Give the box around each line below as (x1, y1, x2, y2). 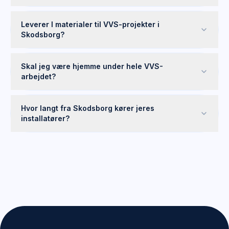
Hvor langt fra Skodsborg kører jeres (21, 104, 154, 112)
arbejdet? (21, 72, 56, 81)
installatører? (21, 114, 70, 123)
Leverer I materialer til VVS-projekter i (21, 20, 159, 29)
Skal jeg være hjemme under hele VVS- (21, 62, 163, 71)
